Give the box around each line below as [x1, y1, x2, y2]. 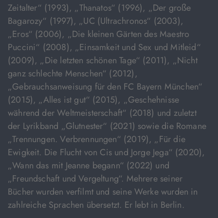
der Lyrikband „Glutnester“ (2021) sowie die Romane [8, 120, 206, 132]
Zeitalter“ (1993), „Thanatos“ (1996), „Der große [8, 1, 191, 14]
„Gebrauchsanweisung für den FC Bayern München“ [8, 80, 203, 93]
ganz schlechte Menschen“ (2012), [8, 67, 138, 80]
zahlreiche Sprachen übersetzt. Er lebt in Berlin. [8, 199, 184, 211]
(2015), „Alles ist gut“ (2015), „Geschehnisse [8, 93, 180, 106]
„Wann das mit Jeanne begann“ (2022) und [8, 159, 170, 172]
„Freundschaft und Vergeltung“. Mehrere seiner [8, 172, 183, 185]
